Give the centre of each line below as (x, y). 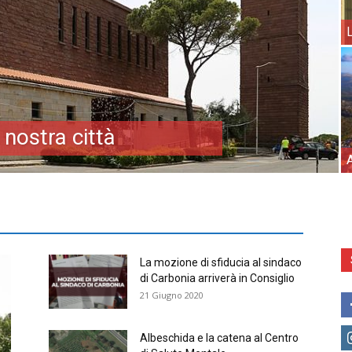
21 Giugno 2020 (172, 295)
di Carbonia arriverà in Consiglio (217, 278)
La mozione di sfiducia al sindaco (221, 262)
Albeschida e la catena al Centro (219, 338)
